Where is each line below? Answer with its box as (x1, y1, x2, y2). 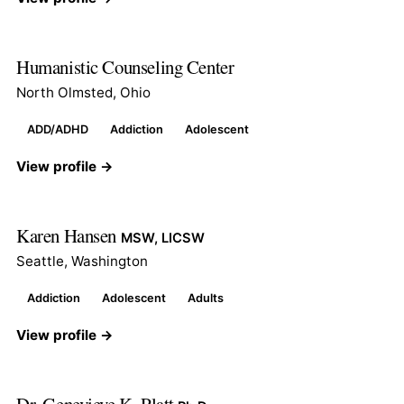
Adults (188, 290, 224, 305)
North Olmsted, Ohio (16, 83, 151, 101)
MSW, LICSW (120, 229, 205, 246)
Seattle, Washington (16, 252, 148, 270)
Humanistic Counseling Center (16, 53, 234, 79)
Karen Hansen (16, 222, 121, 248)
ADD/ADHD (27, 122, 88, 136)
